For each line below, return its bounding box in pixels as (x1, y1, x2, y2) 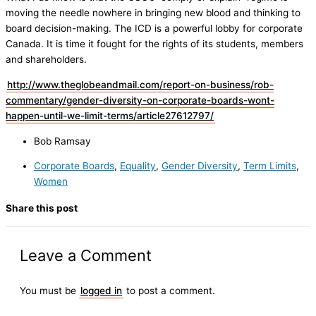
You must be (20, 285, 79, 297)
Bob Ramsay (34, 135, 91, 147)
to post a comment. (123, 285, 215, 297)
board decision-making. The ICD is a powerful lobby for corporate (6, 23, 303, 35)
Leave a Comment (20, 245, 152, 265)
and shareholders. (6, 54, 87, 66)
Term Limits (243, 160, 296, 172)
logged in (80, 285, 122, 297)
